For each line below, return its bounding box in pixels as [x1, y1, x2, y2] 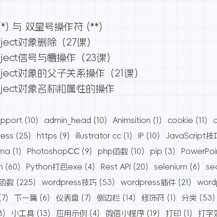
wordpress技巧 [42, 178, 97, 186]
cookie [168, 116, 194, 124]
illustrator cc [76, 132, 122, 140]
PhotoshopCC [27, 147, 80, 155]
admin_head [44, 116, 92, 124]
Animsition [113, 116, 151, 124]
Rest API [101, 163, 131, 171]
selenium [154, 163, 188, 171]
